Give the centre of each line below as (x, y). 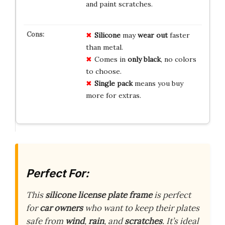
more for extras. (113, 95)
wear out (152, 35)
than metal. (104, 47)
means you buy (158, 83)
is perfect (172, 195)
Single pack (113, 83)
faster (179, 35)
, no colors (178, 59)
